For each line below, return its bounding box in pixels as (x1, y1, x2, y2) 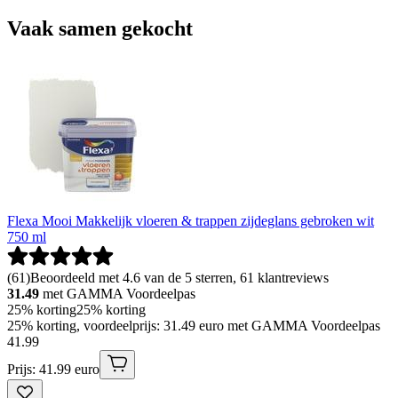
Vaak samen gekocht (7, 17, 193, 41)
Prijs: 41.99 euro (7, 362, 99, 378)
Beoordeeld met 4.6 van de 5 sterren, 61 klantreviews (30, 270, 329, 286)
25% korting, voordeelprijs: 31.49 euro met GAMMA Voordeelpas (7, 318, 380, 334)
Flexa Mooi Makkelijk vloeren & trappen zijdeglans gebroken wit (7, 213, 374, 229)
